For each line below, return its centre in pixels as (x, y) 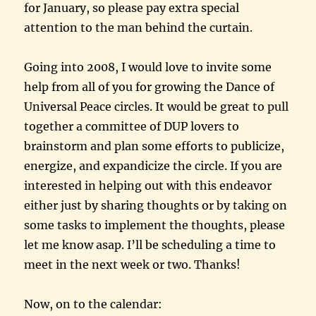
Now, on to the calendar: (93, 304)
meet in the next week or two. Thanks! (133, 264)
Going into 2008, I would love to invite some (148, 67)
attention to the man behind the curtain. (139, 27)
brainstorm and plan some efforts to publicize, (154, 146)
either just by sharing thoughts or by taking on (156, 205)
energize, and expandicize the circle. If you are (153, 165)
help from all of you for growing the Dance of (150, 86)
